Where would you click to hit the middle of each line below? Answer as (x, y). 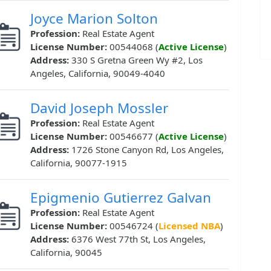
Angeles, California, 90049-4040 (98, 73)
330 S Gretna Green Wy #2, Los (137, 60)
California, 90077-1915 (79, 163)
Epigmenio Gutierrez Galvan (121, 198)
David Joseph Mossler (99, 108)
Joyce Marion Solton (94, 19)
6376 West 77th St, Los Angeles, (139, 239)
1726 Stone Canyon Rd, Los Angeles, (148, 150)
